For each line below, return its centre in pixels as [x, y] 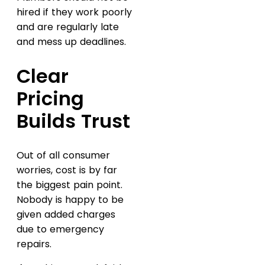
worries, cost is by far [67, 170]
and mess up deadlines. [71, 42]
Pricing [50, 98]
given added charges [66, 215]
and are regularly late [68, 27]
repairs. [34, 244]
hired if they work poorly [74, 12]
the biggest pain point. [70, 185]
